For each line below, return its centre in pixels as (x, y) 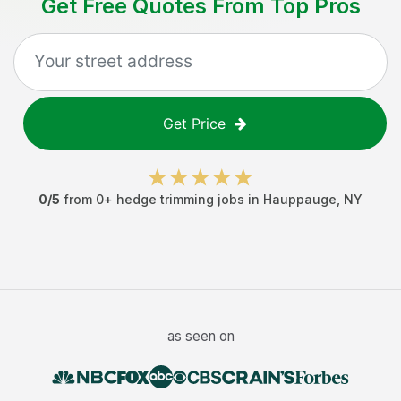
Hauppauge (300, 199)
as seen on (200, 336)
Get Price (194, 124)
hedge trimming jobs (180, 199)
